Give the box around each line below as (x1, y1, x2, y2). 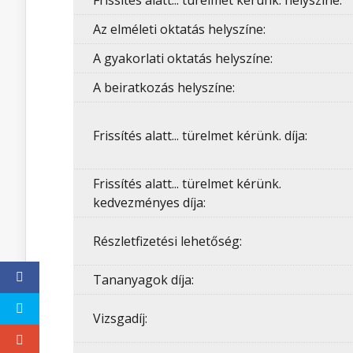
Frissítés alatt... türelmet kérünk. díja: (93, 127, 307, 144)
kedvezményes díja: (93, 194, 206, 211)
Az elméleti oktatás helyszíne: (93, 20, 266, 38)
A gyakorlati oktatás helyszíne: (93, 50, 273, 67)
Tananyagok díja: (93, 271, 194, 288)
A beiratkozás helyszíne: (93, 79, 235, 96)
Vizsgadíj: (93, 310, 147, 327)
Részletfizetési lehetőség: (93, 232, 242, 250)
